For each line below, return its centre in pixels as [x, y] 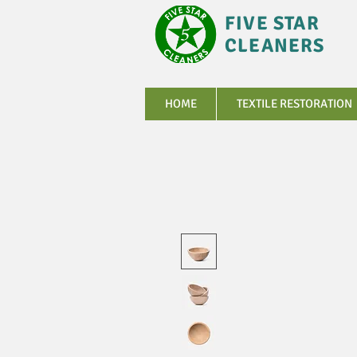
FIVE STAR [272, 23]
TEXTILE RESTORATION [294, 104]
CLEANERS [275, 45]
